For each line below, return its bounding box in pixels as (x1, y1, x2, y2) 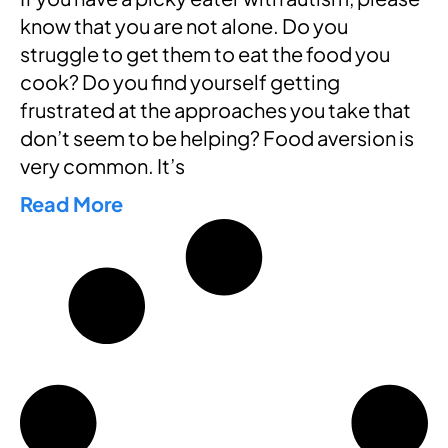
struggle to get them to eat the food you (20, 41, 390, 67)
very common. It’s (20, 153, 185, 179)
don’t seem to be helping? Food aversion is (20, 125, 414, 151)
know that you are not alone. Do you (20, 13, 348, 39)
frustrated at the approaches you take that (20, 97, 411, 123)
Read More (20, 191, 123, 217)
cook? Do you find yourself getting (20, 69, 340, 95)
